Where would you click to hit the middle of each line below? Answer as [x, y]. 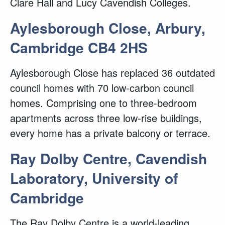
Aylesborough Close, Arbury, [108, 28]
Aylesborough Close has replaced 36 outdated [113, 73]
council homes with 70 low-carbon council [102, 88]
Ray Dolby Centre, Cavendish [108, 158]
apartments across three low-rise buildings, [106, 118]
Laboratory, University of [94, 178]
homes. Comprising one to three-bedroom [103, 103]
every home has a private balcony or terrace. [110, 133]
